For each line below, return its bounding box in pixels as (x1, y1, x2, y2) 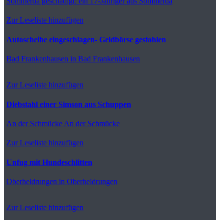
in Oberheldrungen (57, 177, 117, 186)
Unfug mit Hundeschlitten (6, 158, 92, 166)
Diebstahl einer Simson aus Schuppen (6, 100, 131, 109)
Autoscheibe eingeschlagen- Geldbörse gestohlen (6, 35, 166, 44)
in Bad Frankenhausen (68, 54, 140, 63)
